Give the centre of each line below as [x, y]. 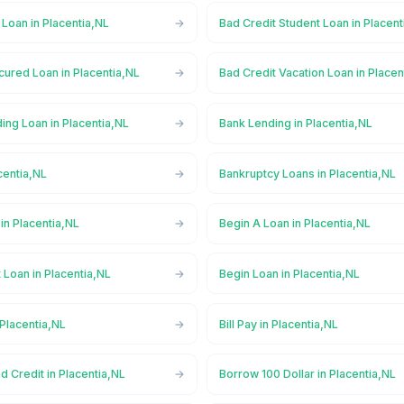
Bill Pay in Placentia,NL [279, 324]
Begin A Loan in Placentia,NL [295, 224]
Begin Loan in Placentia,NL [290, 273]
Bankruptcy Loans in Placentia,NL [308, 173]
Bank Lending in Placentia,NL [296, 124]
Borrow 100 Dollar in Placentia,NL [308, 374]
